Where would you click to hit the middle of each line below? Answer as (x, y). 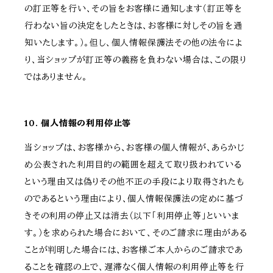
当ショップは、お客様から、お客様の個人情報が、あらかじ (135, 148)
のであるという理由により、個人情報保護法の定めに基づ (134, 199)
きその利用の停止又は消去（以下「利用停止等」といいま (132, 216)
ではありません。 (56, 77)
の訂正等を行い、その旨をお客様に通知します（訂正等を (133, 9)
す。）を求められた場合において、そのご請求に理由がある (136, 233)
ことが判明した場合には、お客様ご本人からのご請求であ (134, 250)
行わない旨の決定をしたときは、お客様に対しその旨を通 (133, 26)
